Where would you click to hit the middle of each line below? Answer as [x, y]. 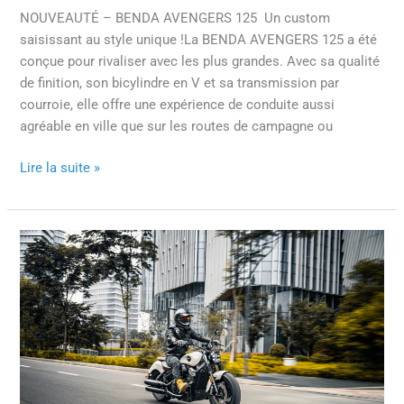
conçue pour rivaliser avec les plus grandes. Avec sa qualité [200, 62]
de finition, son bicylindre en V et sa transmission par [180, 83]
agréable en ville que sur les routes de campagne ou [177, 127]
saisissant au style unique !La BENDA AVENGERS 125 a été [199, 40]
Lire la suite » [60, 168]
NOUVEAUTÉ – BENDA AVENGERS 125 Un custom [175, 18]
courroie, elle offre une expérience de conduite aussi [178, 105]
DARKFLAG [53, 261]
